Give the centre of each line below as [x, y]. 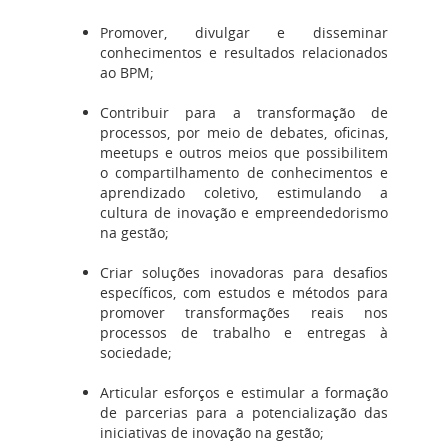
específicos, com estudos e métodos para [244, 292]
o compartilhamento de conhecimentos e [244, 172]
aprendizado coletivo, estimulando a [244, 192]
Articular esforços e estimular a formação [244, 392]
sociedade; [136, 352]
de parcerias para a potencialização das [244, 412]
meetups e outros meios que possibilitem [244, 152]
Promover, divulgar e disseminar [244, 32]
